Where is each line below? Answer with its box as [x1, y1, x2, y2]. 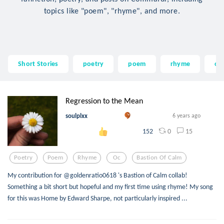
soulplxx [65, 111, 87, 119]
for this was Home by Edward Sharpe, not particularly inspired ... [7, 193, 187, 202]
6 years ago [172, 111, 200, 119]
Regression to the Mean [65, 95, 143, 105]
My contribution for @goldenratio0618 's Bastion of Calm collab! [7, 170, 187, 179]
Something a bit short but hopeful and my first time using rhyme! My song [7, 181, 213, 191]
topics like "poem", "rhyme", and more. [43, 5, 180, 15]
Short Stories [18, 59, 58, 68]
